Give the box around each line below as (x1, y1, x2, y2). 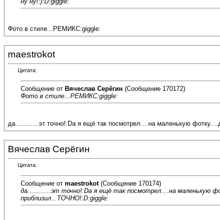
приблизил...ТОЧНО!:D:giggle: (21, 194, 109, 202)
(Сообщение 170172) (123, 84, 185, 92)
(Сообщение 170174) (99, 179, 161, 187)
